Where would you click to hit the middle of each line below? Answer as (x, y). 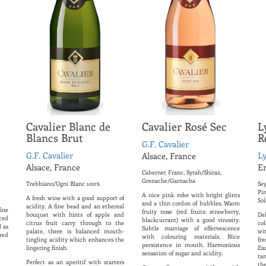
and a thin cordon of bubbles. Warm (191, 203)
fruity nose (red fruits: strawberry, (191, 212)
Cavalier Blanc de (68, 127)
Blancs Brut (54, 138)
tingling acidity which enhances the (75, 240)
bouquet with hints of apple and (75, 215)
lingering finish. (47, 248)
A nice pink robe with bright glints (191, 195)
